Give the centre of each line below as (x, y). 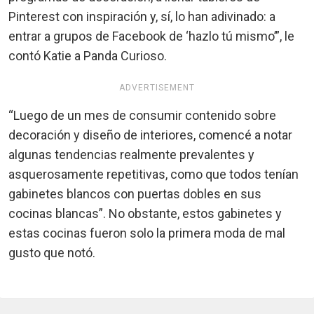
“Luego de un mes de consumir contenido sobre (142, 115)
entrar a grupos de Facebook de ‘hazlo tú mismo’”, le (151, 36)
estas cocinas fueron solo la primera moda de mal (147, 233)
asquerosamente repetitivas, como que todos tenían (153, 174)
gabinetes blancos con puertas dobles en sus (135, 193)
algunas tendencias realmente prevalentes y (131, 154)
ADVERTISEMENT (157, 87)
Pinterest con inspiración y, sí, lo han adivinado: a (142, 16)
